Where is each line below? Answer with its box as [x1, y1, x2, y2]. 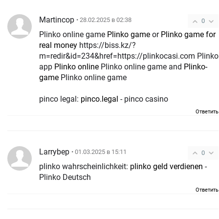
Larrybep [39, 147, 69, 156]
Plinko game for [161, 29, 216, 39]
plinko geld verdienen [130, 161, 203, 171]
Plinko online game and [99, 62, 184, 71]
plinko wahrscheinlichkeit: [39, 161, 130, 171]
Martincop [39, 15, 74, 24]
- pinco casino [118, 94, 168, 104]
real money [39, 40, 77, 50]
